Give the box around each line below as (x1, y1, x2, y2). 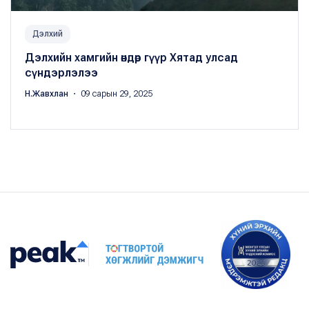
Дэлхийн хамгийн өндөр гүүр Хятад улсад (25, 50, 238, 64)
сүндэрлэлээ (25, 66, 98, 79)
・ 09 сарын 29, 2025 (70, 88, 152, 99)
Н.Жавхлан (25, 88, 70, 99)
